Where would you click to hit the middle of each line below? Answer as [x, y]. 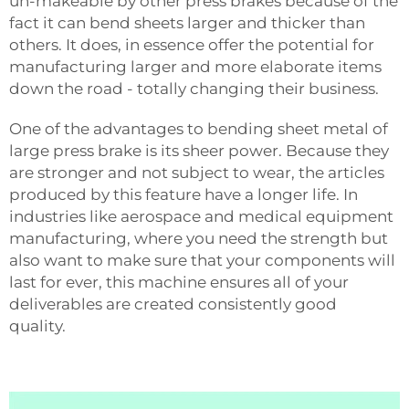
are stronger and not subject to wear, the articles [197, 172]
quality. [39, 325]
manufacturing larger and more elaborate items [195, 66]
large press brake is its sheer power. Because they [199, 150]
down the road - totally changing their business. [196, 88]
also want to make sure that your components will [202, 260]
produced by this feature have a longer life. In [184, 194]
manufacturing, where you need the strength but [199, 238]
